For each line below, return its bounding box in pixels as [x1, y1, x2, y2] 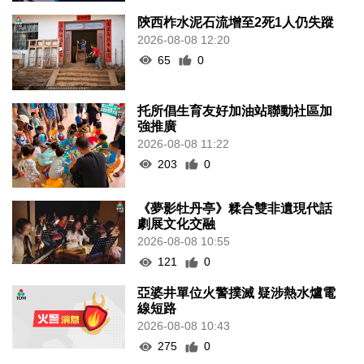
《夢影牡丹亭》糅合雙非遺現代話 [137, 201, 333, 216]
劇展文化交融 [137, 217, 216, 232]
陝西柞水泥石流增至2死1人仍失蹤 [137, 15, 335, 29]
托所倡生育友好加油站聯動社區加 [137, 103, 333, 118]
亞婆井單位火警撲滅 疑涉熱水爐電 [137, 286, 336, 301]
